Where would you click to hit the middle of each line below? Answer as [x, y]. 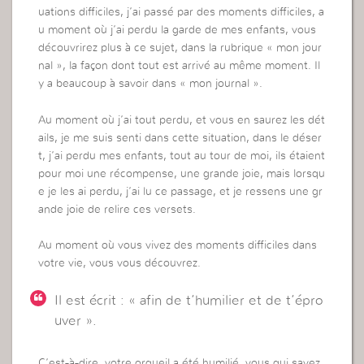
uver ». [76, 321]
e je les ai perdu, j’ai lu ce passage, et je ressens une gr [181, 191]
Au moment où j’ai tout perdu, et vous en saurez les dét [182, 120]
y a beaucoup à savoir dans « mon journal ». [151, 84]
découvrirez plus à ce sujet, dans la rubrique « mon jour [180, 48]
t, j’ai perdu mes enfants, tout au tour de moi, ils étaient [182, 156]
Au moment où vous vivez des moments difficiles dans [178, 245]
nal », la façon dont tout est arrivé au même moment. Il [180, 66]
